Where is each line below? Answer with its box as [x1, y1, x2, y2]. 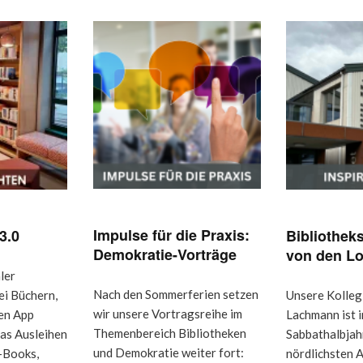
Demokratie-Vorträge [93, 243, 237, 265]
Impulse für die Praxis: [93, 224, 250, 246]
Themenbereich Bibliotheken [93, 325, 247, 340]
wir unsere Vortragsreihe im [93, 305, 243, 321]
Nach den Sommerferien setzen [93, 286, 259, 301]
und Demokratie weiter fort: [93, 344, 245, 360]
